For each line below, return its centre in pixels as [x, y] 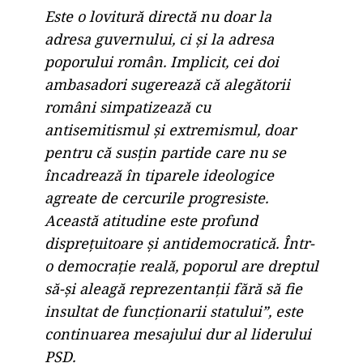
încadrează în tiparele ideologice [159, 175]
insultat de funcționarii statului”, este [174, 311]
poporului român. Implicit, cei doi [162, 62]
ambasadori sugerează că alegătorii [167, 84]
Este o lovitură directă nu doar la [158, 16]
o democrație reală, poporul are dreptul [181, 266]
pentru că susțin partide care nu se [165, 152]
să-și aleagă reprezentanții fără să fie [173, 288]
